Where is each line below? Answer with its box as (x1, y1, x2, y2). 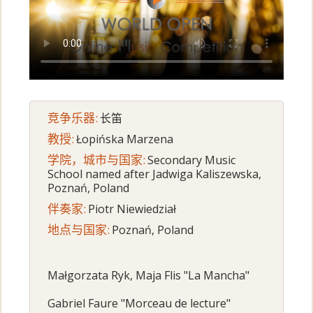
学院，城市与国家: (48, 152, 146, 168)
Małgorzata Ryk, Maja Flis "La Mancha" (48, 268, 250, 284)
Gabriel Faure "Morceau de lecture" (48, 296, 231, 312)
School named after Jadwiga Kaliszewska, (48, 166, 262, 182)
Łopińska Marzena (76, 131, 174, 147)
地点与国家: (48, 221, 110, 238)
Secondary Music (147, 152, 236, 168)
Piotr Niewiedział (88, 201, 177, 217)
